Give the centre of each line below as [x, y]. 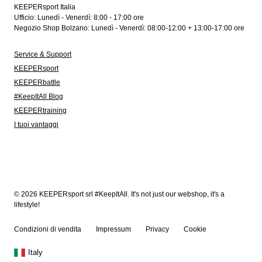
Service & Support [43, 54]
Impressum [113, 229]
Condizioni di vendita [48, 229]
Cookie [195, 229]
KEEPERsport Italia [45, 7]
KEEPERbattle [37, 82]
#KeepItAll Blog [39, 96]
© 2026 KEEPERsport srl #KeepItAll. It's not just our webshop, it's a [119, 194]
